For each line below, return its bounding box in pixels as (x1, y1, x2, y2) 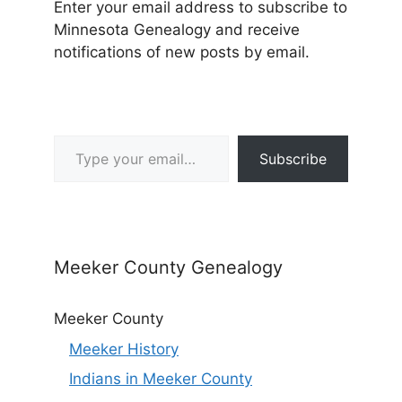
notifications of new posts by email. (54, 43, 310, 62)
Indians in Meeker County (69, 370, 252, 389)
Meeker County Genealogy (54, 257, 283, 279)
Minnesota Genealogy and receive (54, 21, 300, 39)
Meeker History (69, 339, 179, 358)
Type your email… (53, 126, 104, 144)
